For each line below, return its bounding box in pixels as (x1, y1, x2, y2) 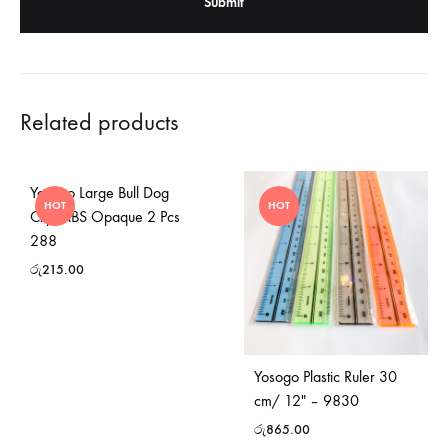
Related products (20, 108, 178, 137)
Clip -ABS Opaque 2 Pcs (30, 207, 180, 227)
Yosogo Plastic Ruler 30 (254, 367, 397, 387)
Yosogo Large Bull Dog (30, 183, 169, 203)
